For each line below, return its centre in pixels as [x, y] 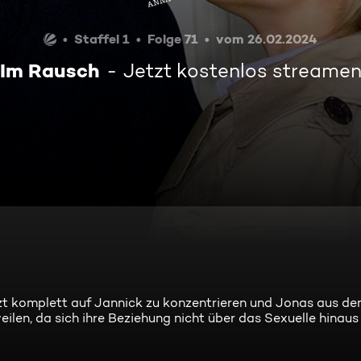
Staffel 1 [102, 39]
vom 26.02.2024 [267, 39]
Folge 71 [173, 39]
